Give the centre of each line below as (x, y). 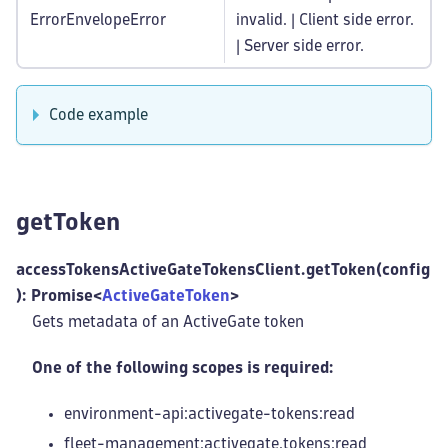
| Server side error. (300, 45)
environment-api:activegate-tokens (191, 413)
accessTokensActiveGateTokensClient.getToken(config (223, 269)
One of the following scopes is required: (183, 367)
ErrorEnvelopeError (98, 19)
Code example (98, 114)
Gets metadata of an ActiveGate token (168, 321)
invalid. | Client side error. (325, 19)
